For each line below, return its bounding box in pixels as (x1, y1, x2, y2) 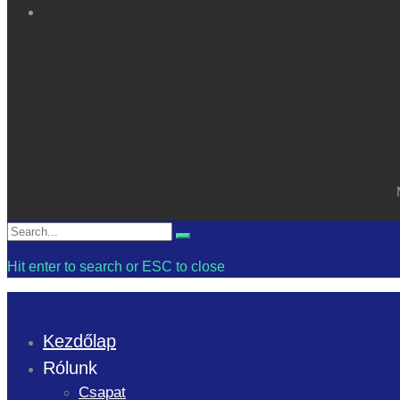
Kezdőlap (43, 330, 116, 351)
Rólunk (43, 357, 103, 378)
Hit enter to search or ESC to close (7, 258, 225, 274)
